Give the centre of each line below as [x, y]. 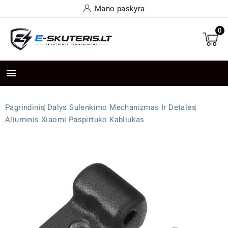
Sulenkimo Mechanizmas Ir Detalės [133, 108]
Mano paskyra [120, 9]
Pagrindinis [25, 108]
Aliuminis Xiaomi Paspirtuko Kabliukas [75, 120]
